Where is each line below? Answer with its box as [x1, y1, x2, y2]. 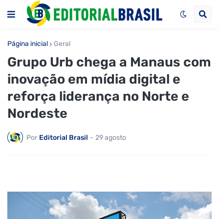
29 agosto [95, 133, 126, 142]
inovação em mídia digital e [7, 71, 180, 87]
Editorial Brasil [39, 133, 88, 142]
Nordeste [7, 106, 67, 121]
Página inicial [7, 40, 48, 48]
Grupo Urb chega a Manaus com [7, 54, 211, 70]
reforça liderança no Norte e [7, 88, 189, 104]
